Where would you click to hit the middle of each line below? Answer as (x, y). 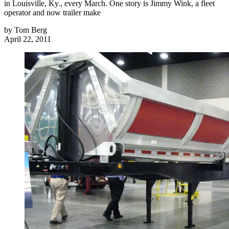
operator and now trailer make (52, 13)
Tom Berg (31, 30)
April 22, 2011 (28, 39)
